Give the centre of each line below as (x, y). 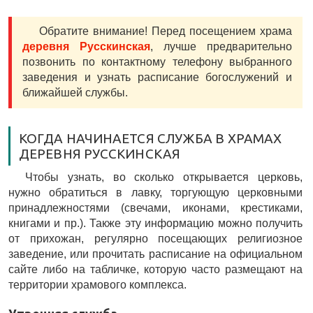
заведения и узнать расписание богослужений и (157, 77)
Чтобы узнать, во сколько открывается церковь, (164, 177)
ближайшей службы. (75, 93)
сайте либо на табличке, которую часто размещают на (155, 269)
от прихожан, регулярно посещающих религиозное (155, 239)
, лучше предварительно (221, 46)
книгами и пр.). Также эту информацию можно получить (155, 223)
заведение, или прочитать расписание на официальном (155, 254)
